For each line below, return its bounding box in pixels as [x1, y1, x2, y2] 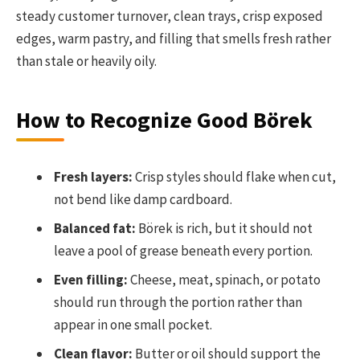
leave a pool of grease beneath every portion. [54, 242, 313, 260]
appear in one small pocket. [54, 316, 212, 334]
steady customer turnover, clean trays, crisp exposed [16, 7, 323, 26]
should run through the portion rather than [54, 293, 302, 312]
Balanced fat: [54, 219, 136, 238]
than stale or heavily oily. [16, 52, 157, 71]
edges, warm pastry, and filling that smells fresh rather [16, 30, 331, 48]
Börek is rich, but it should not [136, 219, 313, 238]
